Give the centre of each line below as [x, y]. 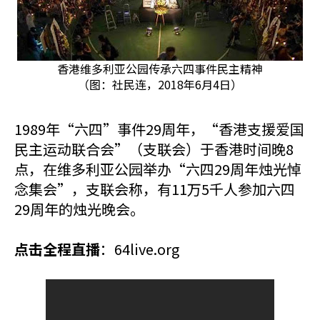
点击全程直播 [57, 249]
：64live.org [140, 249]
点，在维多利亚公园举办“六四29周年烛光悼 [158, 169]
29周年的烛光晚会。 [79, 209]
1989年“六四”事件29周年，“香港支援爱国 [159, 129]
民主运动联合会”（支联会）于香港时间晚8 [154, 149]
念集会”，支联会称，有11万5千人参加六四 [155, 189]
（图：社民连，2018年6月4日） [160, 84]
